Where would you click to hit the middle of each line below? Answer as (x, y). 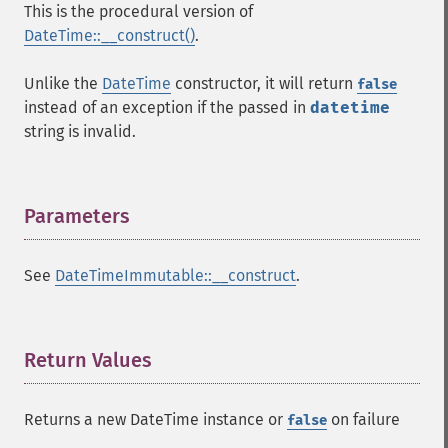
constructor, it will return (264, 83)
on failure (363, 419)
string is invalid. (80, 131)
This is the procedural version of (138, 11)
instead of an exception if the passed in (167, 107)
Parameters (77, 216)
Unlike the (63, 83)
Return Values (88, 360)
